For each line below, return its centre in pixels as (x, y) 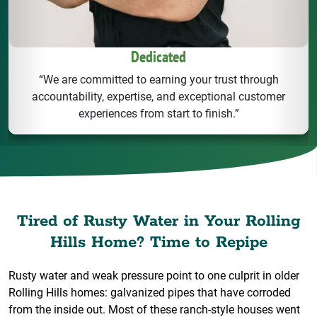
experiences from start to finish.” (158, 114)
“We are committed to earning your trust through (158, 80)
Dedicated (158, 57)
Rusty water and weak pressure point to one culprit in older (154, 275)
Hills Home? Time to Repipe (158, 242)
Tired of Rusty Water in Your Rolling (158, 221)
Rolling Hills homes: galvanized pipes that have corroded (150, 292)
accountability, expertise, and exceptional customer (158, 97)
